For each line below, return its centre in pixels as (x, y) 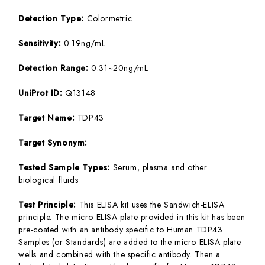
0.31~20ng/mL (120, 68)
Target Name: (48, 117)
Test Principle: (49, 204)
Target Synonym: (53, 142)
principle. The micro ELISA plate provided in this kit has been (132, 217)
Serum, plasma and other (160, 167)
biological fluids (49, 180)
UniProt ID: (42, 93)
